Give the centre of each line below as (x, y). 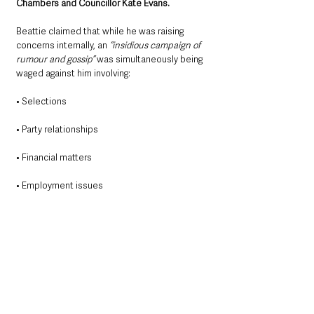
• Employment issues (60, 186)
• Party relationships (57, 130)
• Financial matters (54, 158)
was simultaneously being (151, 60)
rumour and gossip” (56, 60)
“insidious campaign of (156, 46)
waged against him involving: (73, 74)
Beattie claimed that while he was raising (101, 32)
